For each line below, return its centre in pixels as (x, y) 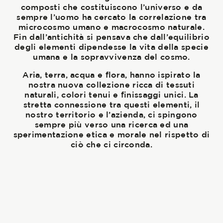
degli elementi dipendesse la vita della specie (111, 47)
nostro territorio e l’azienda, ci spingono (111, 115)
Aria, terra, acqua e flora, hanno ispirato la (111, 75)
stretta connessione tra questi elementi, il (111, 105)
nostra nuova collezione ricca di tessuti (111, 85)
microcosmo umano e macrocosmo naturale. (111, 27)
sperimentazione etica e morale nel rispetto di (111, 135)
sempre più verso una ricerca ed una (111, 125)
